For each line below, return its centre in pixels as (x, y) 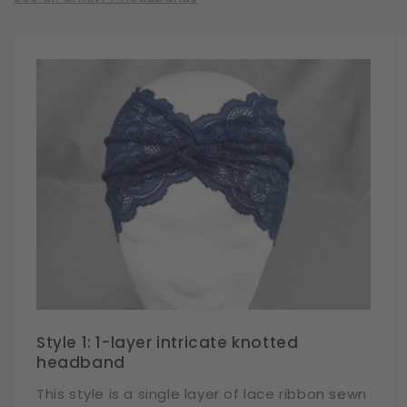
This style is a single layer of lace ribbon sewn (202, 394)
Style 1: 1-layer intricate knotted (168, 343)
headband (81, 363)
